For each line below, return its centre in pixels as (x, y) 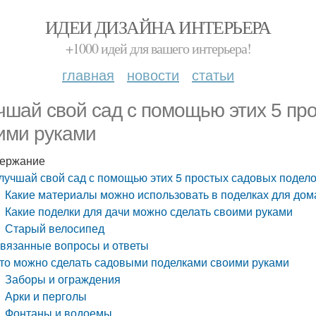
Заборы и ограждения (63, 279)
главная (88, 74)
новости (153, 74)
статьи (213, 74)
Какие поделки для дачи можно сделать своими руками (149, 211)
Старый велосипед (55, 228)
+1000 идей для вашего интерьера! (158, 48)
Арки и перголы (46, 296)
